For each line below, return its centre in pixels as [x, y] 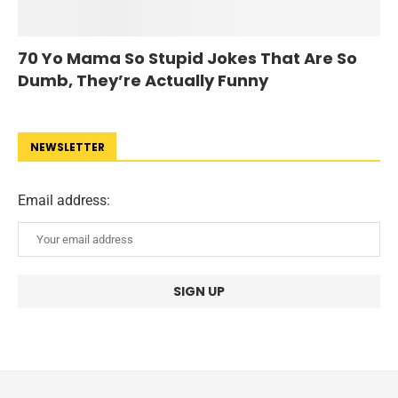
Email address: [64, 200]
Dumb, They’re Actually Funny [143, 80]
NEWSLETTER [68, 147]
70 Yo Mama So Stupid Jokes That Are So [187, 58]
